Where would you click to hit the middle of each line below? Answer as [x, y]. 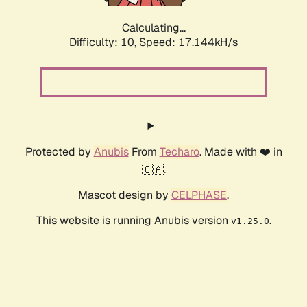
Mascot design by [125, 195]
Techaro [179, 152]
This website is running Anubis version [133, 221]
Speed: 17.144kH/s [188, 42]
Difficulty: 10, [104, 42]
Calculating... [153, 28]
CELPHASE [199, 195]
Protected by [59, 152]
